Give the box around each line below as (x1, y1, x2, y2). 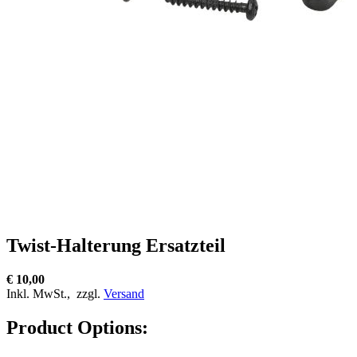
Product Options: (6, 316, 148, 338)
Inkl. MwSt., (6, 286, 73, 300)
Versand (104, 286, 144, 300)
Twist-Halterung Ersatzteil (6, 234, 226, 256)
